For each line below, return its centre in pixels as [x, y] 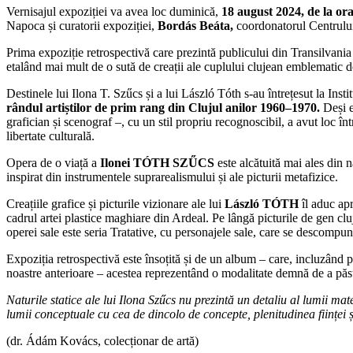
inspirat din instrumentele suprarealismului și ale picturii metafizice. [174, 176]
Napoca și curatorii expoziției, [82, 25]
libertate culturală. [52, 136]
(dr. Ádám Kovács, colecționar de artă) [104, 340]
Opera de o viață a [53, 162]
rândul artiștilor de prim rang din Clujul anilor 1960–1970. [163, 107]
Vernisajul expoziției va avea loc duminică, [114, 11]
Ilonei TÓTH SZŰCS [157, 162]
